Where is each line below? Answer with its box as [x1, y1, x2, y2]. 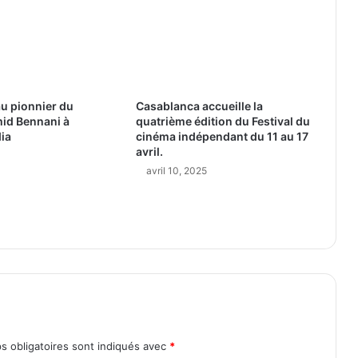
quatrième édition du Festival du [135, 114, 310, 129]
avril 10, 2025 [145, 165, 207, 177]
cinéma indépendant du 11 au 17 [135, 129, 308, 144]
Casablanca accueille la [135, 99, 263, 113]
